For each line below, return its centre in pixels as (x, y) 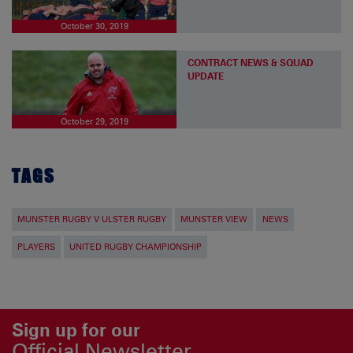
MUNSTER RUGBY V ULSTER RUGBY (92, 219)
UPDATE (206, 76)
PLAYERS (37, 247)
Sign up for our (76, 330)
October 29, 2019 (94, 122)
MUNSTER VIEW (214, 219)
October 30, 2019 (94, 26)
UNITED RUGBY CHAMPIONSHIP (136, 247)
